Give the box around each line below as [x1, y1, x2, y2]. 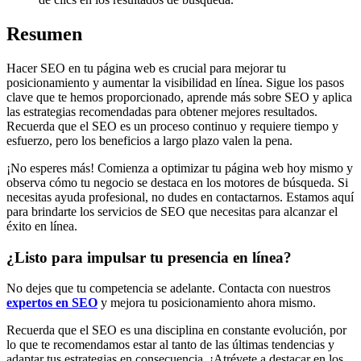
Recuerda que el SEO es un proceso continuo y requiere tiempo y [6, 118, 338, 133]
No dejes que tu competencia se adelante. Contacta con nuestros [6, 281, 330, 296]
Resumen [6, 23, 82, 44]
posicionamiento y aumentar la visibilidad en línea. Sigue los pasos [6, 75, 344, 89]
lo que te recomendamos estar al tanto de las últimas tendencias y [6, 338, 334, 352]
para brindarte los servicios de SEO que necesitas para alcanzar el [6, 204, 338, 218]
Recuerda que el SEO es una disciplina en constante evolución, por [6, 323, 346, 338]
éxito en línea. [6, 218, 77, 233]
